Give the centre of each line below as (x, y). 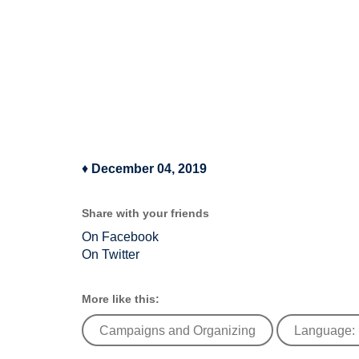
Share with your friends (145, 213)
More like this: (121, 299)
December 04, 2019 (149, 169)
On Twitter (111, 254)
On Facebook (120, 237)
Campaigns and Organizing (177, 331)
